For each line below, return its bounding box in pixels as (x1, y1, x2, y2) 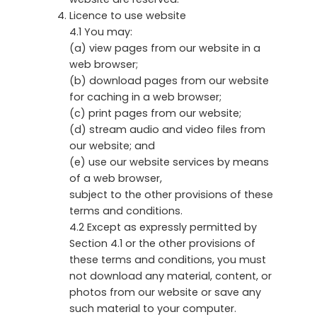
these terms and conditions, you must (69, 252, 266, 267)
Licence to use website (69, 8, 186, 23)
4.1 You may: (69, 24, 132, 39)
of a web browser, (69, 171, 162, 185)
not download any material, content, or (69, 268, 272, 283)
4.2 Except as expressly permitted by (69, 219, 257, 234)
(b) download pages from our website (69, 73, 269, 88)
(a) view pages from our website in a (69, 40, 260, 55)
